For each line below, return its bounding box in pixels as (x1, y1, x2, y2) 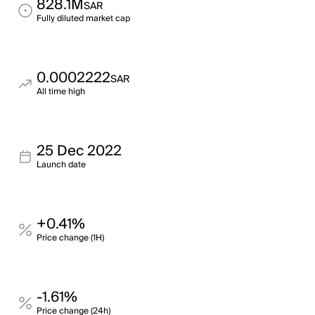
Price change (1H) (37, 231, 104, 245)
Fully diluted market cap (37, 11, 130, 26)
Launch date (37, 157, 86, 172)
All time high (37, 84, 85, 99)
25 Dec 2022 (37, 139, 122, 163)
